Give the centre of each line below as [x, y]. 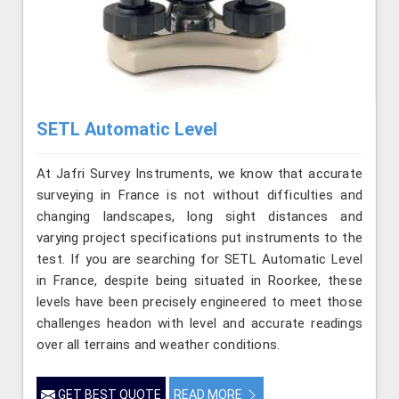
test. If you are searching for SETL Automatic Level [199, 260]
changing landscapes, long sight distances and [199, 217]
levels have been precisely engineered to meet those [199, 302]
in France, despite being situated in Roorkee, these [199, 281]
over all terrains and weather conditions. [159, 345]
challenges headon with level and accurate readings [199, 324]
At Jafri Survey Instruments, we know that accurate [199, 174]
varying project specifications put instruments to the [199, 238]
